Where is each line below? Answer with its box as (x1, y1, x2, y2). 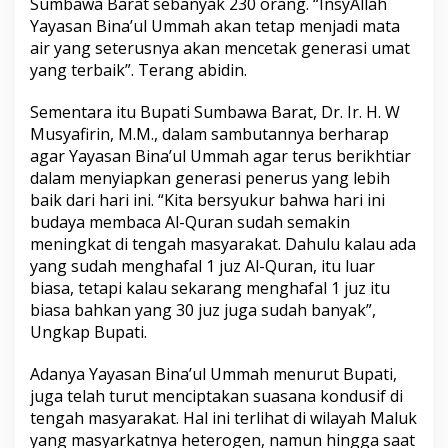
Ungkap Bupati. (30, 321, 147, 344)
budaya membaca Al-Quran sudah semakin (30, 211, 350, 234)
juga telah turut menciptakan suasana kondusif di (30, 385, 403, 408)
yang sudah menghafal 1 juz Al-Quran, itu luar (30, 255, 375, 278)
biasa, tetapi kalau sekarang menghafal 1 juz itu (30, 277, 390, 300)
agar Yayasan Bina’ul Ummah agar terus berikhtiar (30, 145, 411, 168)
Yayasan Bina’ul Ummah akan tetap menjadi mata (30, 15, 400, 38)
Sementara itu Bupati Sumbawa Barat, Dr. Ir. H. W (30, 101, 400, 124)
